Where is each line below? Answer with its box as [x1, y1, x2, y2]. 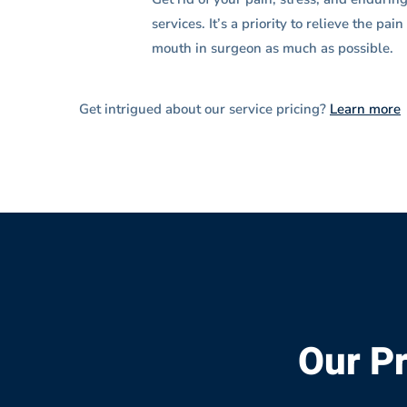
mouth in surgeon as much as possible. [152, 39, 393, 57]
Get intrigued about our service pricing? [79, 100, 330, 118]
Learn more [330, 100, 401, 118]
